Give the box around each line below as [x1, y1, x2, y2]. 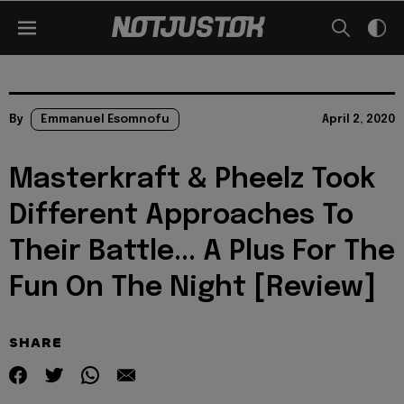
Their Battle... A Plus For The [9, 238, 395, 266]
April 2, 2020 [322, 114, 395, 125]
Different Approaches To [9, 202, 353, 230]
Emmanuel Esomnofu [41, 114, 170, 125]
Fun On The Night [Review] [9, 274, 376, 302]
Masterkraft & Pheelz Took [9, 166, 375, 194]
